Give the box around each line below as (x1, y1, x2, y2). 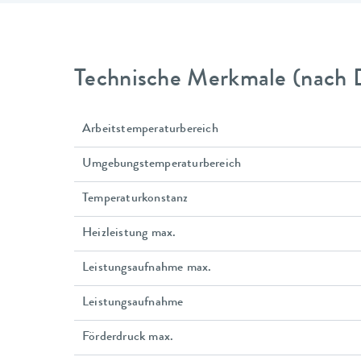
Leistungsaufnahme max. (82, 262, 212, 276)
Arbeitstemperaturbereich (82, 123, 218, 137)
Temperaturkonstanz (82, 193, 189, 206)
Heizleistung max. (82, 227, 176, 241)
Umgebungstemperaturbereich (82, 158, 242, 172)
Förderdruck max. (82, 331, 174, 345)
